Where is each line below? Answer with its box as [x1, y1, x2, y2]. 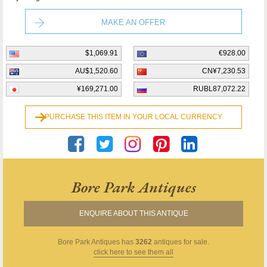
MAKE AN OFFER [101, 17, 166, 27]
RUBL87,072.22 [193, 84, 246, 93]
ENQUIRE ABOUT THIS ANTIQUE [79, 209, 188, 218]
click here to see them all [94, 247, 173, 256]
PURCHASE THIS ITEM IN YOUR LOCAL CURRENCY [44, 112, 222, 121]
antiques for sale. [152, 237, 209, 246]
